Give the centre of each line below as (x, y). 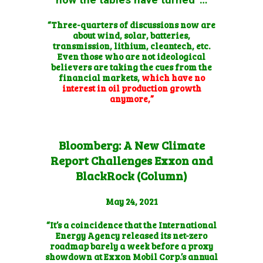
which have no (173, 77)
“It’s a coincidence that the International (131, 225)
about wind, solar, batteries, (131, 35)
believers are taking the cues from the (131, 67)
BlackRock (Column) (131, 175)
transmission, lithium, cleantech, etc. (131, 45)
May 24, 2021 (131, 201)
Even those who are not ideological (131, 56)
